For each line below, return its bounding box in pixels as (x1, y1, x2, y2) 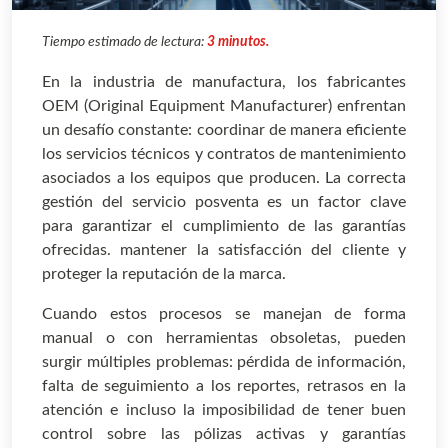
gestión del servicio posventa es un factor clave (42, 194, 406, 211)
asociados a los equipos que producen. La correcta (42, 170, 406, 187)
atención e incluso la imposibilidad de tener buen (42, 402, 406, 419)
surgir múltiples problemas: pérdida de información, (42, 354, 406, 371)
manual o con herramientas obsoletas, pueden (42, 330, 406, 347)
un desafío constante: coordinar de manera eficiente (42, 122, 406, 139)
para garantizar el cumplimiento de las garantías (42, 218, 406, 235)
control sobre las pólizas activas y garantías (42, 426, 406, 443)
